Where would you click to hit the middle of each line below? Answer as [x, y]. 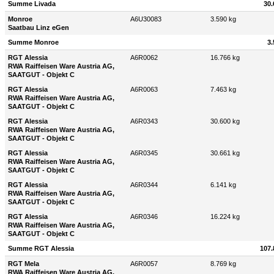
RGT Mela [24, 264]
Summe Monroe [33, 43]
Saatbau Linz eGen [39, 28]
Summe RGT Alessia [41, 249]
